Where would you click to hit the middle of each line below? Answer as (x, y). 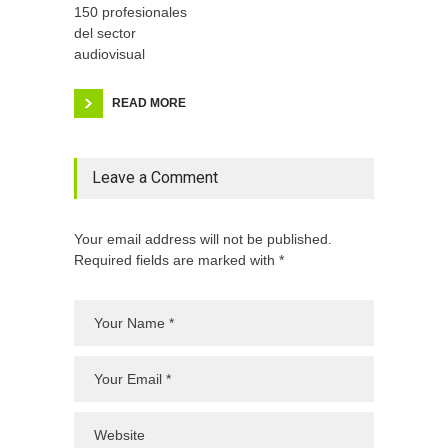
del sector (105, 32)
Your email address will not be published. (203, 238)
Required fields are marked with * (179, 259)
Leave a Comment (155, 177)
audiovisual (109, 53)
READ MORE (149, 102)
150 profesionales (130, 11)
